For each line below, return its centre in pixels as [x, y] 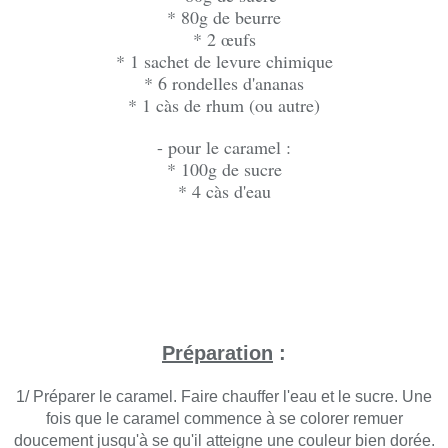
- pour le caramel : [224, 147]
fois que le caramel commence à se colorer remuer [224, 418]
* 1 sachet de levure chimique [224, 61]
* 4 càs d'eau [224, 191]
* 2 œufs [224, 39]
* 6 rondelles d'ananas [224, 83]
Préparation [217, 353]
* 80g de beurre [224, 17]
